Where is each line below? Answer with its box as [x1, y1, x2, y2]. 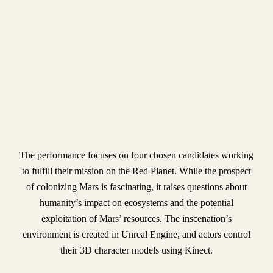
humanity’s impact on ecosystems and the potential [40, 196, 233, 208]
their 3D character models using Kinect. [60, 244, 213, 256]
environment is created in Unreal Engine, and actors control [23, 228, 250, 240]
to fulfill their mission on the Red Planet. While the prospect [22, 165, 251, 177]
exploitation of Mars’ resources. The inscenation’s [41, 212, 232, 224]
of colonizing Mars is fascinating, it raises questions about [26, 180, 247, 193]
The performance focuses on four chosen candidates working [19, 149, 253, 161]
